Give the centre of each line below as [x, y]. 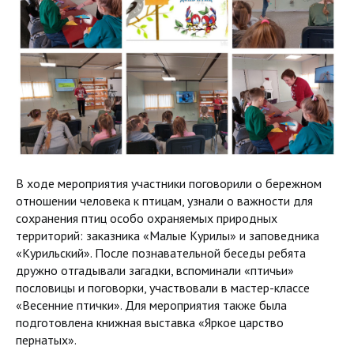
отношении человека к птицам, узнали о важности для [164, 201]
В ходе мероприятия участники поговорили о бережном [169, 184]
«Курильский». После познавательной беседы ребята [161, 253]
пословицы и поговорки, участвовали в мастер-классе [163, 288]
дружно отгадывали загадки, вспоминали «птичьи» [155, 271]
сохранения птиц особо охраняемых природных [147, 218]
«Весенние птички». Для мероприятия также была [151, 305]
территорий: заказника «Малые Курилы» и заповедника [168, 236]
